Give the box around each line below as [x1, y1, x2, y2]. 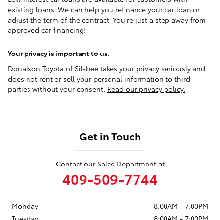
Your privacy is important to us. [8, 48, 110, 58]
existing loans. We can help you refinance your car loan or [8, 4, 200, 14]
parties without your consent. [8, 83, 107, 94]
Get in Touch [79, 128, 141, 143]
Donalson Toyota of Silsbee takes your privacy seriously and [8, 63, 205, 73]
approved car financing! [8, 25, 86, 35]
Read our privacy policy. [107, 83, 185, 94]
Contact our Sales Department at [55, 158, 165, 168]
